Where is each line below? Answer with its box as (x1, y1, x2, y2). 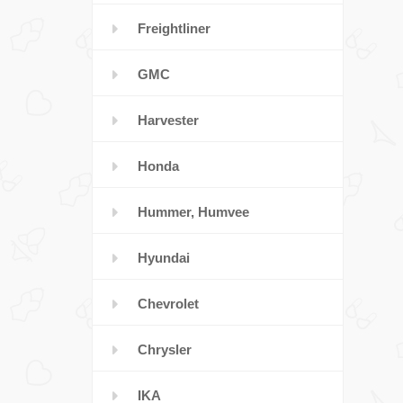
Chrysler (138, 342, 192, 357)
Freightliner (138, 21, 210, 36)
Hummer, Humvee (138, 204, 249, 219)
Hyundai (138, 250, 190, 265)
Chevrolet (138, 296, 199, 311)
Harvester (138, 112, 199, 128)
